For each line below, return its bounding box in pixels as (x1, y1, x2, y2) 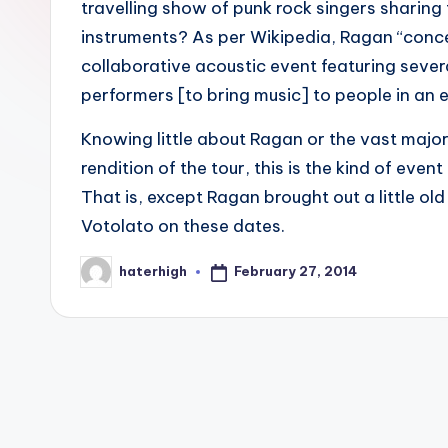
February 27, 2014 (233, 263, 357, 280)
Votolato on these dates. (81, 214, 285, 237)
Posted (80, 269, 131, 286)
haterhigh (119, 263, 187, 280)
